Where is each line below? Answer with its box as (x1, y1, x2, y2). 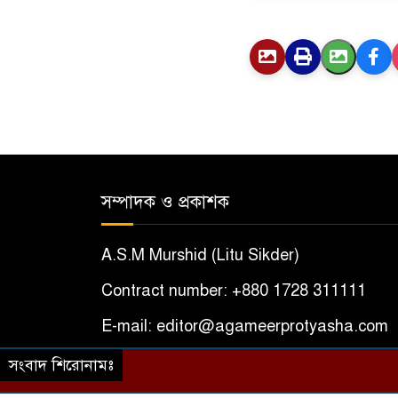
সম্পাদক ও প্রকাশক (101, 191, 229, 214)
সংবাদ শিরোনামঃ (9, 355, 114, 375)
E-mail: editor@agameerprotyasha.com (101, 316, 388, 337)
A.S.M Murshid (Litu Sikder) (101, 245, 299, 266)
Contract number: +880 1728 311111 (101, 281, 366, 301)
